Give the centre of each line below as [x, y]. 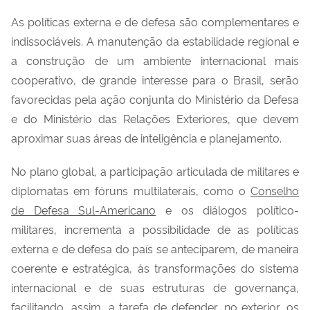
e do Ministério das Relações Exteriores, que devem [155, 118]
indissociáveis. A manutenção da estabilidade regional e [155, 40]
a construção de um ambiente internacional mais [155, 60]
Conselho [275, 190]
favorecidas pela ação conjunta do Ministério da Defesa [155, 99]
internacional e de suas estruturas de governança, [155, 287]
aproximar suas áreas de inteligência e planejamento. [146, 137]
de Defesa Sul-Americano [84, 209]
